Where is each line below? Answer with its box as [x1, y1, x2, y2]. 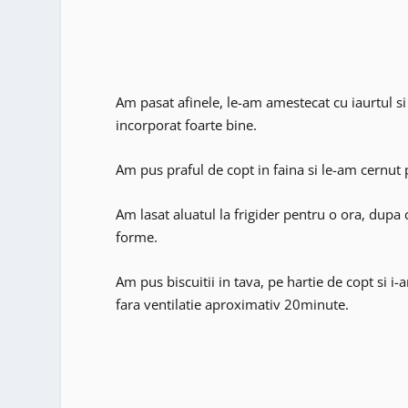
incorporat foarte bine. [116, 116, 258, 135]
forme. [116, 228, 158, 247]
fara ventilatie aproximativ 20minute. [116, 295, 350, 314]
